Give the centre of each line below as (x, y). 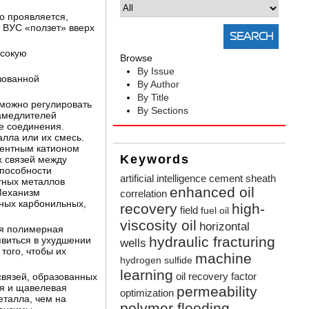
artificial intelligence (163, 179)
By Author (159, 84)
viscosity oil (159, 226)
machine (224, 259)
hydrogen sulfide (157, 261)
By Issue (156, 71)
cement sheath (243, 179)
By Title (153, 98)
